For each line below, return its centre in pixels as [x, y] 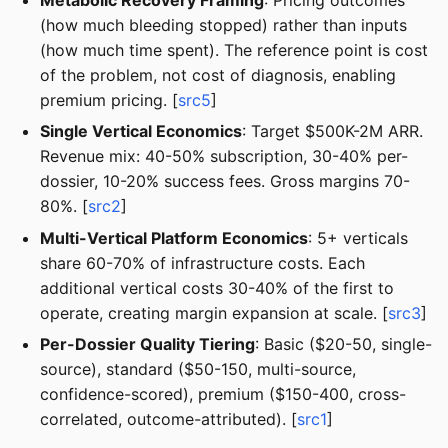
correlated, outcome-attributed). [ [168, 419]
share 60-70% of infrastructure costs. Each [202, 262]
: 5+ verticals [358, 237]
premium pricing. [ [109, 99]
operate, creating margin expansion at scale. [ [214, 312]
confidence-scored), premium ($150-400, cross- [223, 394]
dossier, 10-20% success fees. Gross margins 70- [225, 181]
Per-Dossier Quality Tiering [147, 344]
